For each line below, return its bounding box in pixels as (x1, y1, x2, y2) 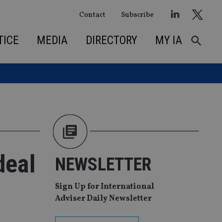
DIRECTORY (85, 33, 137, 47)
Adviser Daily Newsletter (55, 193, 152, 205)
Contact (79, 9, 106, 20)
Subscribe (121, 9, 154, 20)
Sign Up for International (55, 181, 154, 193)
